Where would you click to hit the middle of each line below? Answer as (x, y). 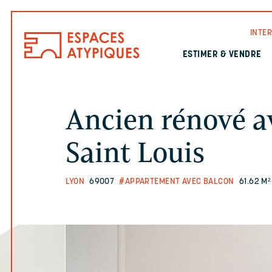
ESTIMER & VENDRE (222, 55)
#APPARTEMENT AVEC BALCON (177, 182)
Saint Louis (135, 152)
